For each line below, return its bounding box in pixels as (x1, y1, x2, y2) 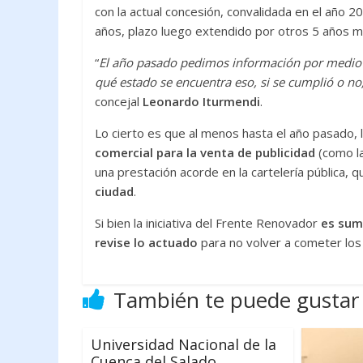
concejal (95, 93, 143, 109)
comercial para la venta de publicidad (95, 144, 315, 160)
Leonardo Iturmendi (143, 93, 260, 109)
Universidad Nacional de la (91, 335, 276, 354)
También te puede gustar (113, 285, 359, 314)
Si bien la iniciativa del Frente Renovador (95, 215, 321, 231)
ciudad (95, 183, 134, 199)
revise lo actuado (95, 234, 198, 250)
